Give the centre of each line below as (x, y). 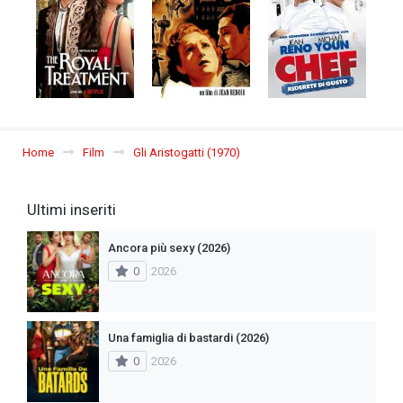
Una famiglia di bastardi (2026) (188, 337)
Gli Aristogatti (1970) (187, 152)
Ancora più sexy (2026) (169, 247)
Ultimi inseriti (72, 209)
